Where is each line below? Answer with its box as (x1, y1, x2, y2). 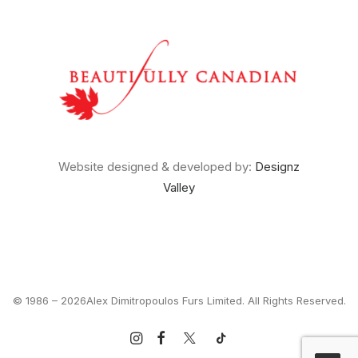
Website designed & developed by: (58, 159, 255, 174)
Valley (163, 180, 195, 195)
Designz (255, 159, 300, 174)
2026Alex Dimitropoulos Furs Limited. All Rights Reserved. (60, 294, 346, 307)
